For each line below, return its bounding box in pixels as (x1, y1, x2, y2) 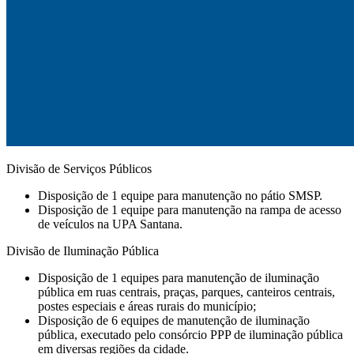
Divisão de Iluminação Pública (6, 243, 159, 258)
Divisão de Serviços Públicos (6, 161, 152, 175)
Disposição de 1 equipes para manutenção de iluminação (38, 270, 319, 284)
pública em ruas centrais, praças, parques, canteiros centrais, (38, 284, 335, 299)
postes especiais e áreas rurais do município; (38, 299, 256, 313)
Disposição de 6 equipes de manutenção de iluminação (38, 313, 310, 327)
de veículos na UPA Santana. (38, 217, 183, 231)
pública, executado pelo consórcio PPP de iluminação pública (38, 327, 343, 341)
